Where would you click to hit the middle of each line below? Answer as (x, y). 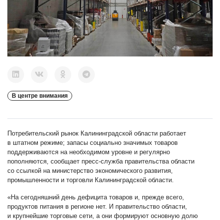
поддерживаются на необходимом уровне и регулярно (89, 152)
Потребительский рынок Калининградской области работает (97, 133)
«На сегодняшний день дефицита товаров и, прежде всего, (96, 197)
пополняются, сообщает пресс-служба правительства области (101, 161)
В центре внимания (40, 96)
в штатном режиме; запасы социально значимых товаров (93, 142)
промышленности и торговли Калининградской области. (91, 180)
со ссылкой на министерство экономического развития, (90, 170)
